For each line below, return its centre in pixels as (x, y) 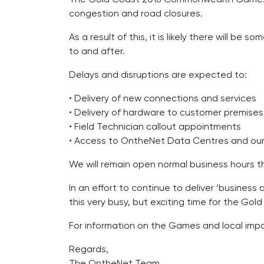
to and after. (97, 51)
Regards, (89, 249)
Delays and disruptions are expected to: (158, 75)
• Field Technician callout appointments (155, 126)
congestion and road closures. (136, 13)
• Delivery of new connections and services (163, 98)
